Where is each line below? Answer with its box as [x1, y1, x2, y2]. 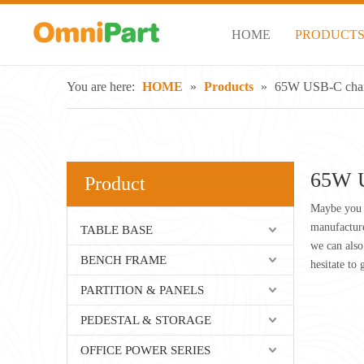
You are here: [67, 80, 135, 93]
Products [204, 80, 253, 93]
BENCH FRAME [80, 253, 167, 266]
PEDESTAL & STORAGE [80, 314, 211, 327]
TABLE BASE [80, 223, 153, 236]
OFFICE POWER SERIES [80, 344, 210, 357]
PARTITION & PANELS [80, 284, 204, 297]
